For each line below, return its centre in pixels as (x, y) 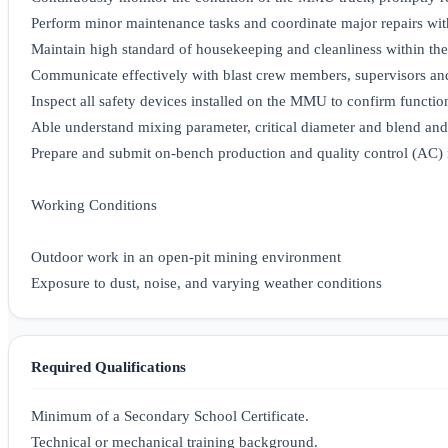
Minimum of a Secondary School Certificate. (170, 416)
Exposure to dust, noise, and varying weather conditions (206, 283)
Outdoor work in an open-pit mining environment (186, 257)
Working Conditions (94, 205)
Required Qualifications (108, 367)
